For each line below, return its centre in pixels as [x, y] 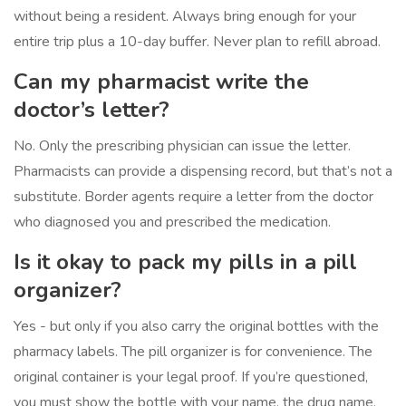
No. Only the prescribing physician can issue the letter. [182, 146]
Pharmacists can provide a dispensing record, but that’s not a [203, 172]
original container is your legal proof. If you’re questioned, [191, 377]
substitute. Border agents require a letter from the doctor [193, 197]
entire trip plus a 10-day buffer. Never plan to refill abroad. [197, 42]
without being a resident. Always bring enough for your [185, 17]
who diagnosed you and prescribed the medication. [172, 222]
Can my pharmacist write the [161, 82]
